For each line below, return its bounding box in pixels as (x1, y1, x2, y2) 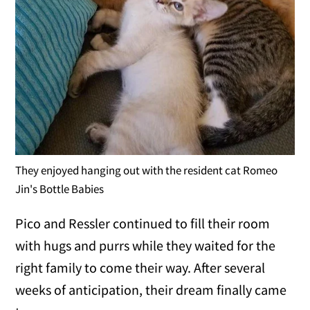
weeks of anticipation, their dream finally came (15, 280, 287, 298)
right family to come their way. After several (15, 258, 266, 276)
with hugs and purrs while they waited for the (15, 236, 276, 254)
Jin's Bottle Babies (15, 181, 104, 197)
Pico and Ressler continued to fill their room (15, 214, 271, 232)
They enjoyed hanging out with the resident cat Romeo (15, 162, 278, 178)
